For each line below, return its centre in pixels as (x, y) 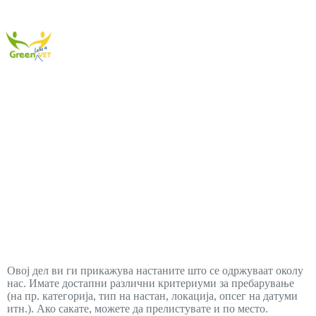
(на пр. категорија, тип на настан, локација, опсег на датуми (152, 296)
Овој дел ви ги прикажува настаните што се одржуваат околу (155, 271)
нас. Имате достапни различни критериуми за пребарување (151, 283)
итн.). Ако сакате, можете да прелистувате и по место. (138, 309)
